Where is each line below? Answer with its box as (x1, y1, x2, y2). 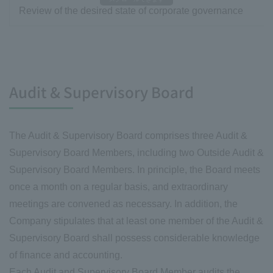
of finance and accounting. (9, 250, 122, 261)
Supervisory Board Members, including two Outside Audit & (9, 147, 264, 158)
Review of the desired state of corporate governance (19, 5, 243, 16)
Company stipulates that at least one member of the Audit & (9, 216, 263, 227)
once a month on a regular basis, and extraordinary (9, 182, 228, 193)
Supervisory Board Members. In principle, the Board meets (9, 165, 260, 175)
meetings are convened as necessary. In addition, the (9, 199, 238, 210)
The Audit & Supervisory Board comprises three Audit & (9, 130, 247, 141)
